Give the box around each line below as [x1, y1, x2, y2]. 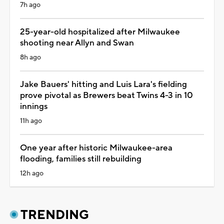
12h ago [20, 168, 43, 178]
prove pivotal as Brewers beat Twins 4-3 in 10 [20, 89, 193, 101]
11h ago [20, 116, 42, 125]
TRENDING [20, 206, 89, 223]
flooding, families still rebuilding [20, 153, 141, 164]
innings [20, 100, 47, 112]
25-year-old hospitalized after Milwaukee [20, 26, 180, 37]
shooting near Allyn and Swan [20, 37, 134, 48]
